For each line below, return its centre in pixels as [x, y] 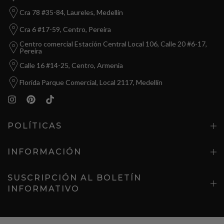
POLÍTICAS [35, 125]
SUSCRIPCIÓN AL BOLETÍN [74, 177]
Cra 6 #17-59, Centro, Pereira [65, 29]
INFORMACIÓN [44, 151]
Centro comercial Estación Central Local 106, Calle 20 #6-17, [113, 43]
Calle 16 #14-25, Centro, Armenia [71, 65]
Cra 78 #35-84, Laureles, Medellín [71, 12]
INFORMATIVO [43, 188]
